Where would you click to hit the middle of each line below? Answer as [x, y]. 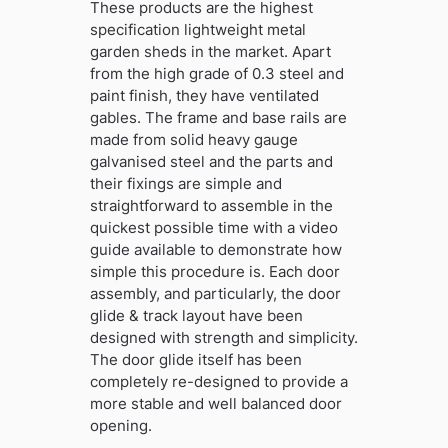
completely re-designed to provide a [218, 382]
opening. [120, 426]
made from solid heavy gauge [193, 140]
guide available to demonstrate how [215, 250]
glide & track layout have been [196, 316]
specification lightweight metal [197, 30]
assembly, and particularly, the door [215, 294]
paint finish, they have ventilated [204, 96]
